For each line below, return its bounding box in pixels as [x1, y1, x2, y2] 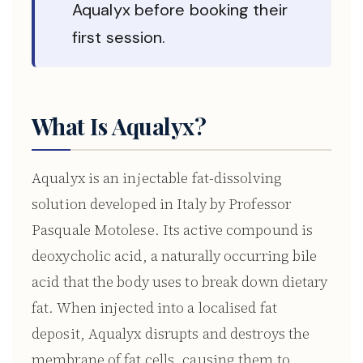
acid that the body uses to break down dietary [32, 271, 328, 292]
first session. [72, 27, 166, 48]
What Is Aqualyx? [32, 111, 207, 141]
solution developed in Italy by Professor [32, 194, 292, 214]
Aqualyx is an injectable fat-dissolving [32, 168, 282, 188]
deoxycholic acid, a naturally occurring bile [32, 246, 318, 266]
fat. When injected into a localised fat [32, 297, 277, 318]
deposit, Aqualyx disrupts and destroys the [32, 323, 310, 344]
